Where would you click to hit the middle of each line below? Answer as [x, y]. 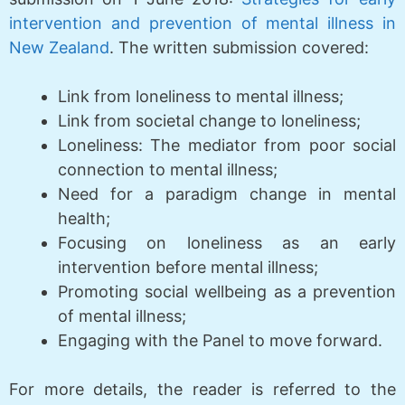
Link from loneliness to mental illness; [201, 96]
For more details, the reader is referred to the [202, 389]
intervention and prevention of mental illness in [202, 23]
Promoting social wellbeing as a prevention [227, 291]
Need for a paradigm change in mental [227, 193]
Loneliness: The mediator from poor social [227, 145]
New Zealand [59, 47]
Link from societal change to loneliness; [209, 120]
